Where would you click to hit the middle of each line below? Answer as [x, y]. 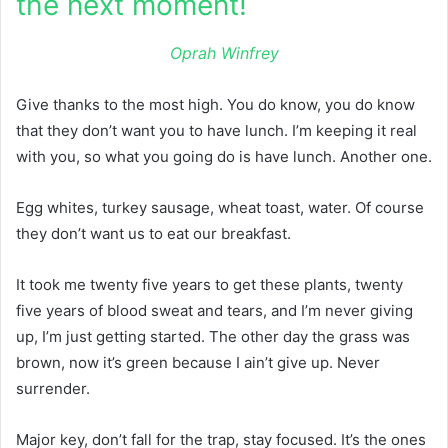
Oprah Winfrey [224, 52]
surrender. [53, 388]
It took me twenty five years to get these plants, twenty [209, 284]
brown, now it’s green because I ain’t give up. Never [198, 362]
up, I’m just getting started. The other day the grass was [213, 336]
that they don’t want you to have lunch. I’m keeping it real [216, 130]
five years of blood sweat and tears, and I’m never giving [214, 310]
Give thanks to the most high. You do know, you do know [215, 104]
